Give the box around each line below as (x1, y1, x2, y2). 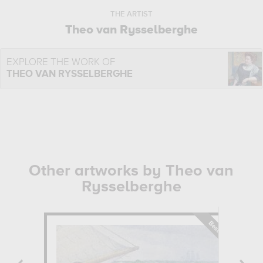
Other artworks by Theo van (29, 163, 234, 179)
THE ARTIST (110, 11, 153, 18)
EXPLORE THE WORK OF (6, 58, 116, 68)
